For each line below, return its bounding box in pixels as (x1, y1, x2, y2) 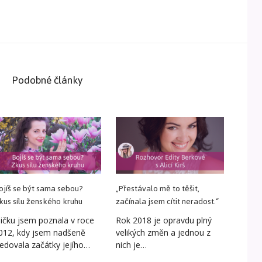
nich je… (116, 239, 147, 250)
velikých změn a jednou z (116, 226, 211, 238)
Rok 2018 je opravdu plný (116, 214, 212, 226)
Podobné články (12, 70, 82, 91)
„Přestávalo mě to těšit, (116, 180, 200, 196)
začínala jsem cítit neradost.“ (116, 193, 219, 209)
